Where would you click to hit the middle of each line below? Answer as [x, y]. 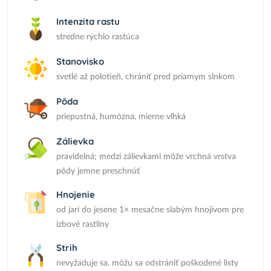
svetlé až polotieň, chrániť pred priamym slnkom [145, 77]
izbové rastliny [83, 224]
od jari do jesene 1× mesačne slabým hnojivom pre [150, 210]
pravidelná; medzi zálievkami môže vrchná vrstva [146, 157]
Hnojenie [76, 194]
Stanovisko [80, 61]
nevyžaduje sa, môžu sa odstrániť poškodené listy [147, 263]
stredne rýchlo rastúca [98, 37]
